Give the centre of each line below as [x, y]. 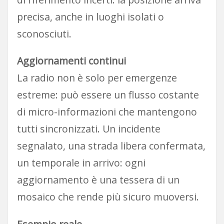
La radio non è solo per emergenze [97, 78]
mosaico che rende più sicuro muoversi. [108, 197]
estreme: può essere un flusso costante [108, 95]
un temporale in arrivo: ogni [81, 163]
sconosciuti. [44, 34]
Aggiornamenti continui [71, 61]
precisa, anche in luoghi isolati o [90, 17]
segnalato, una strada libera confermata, [111, 146]
